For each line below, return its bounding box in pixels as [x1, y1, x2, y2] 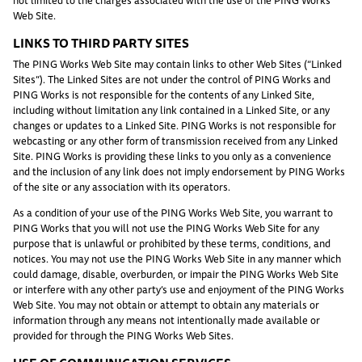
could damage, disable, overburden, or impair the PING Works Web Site [13, 265, 339, 282]
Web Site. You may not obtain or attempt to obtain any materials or [13, 296, 319, 313]
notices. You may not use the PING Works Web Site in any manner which [13, 250, 341, 267]
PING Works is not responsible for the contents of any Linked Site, [13, 86, 314, 103]
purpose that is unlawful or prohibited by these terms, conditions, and [13, 234, 330, 251]
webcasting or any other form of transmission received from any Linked [13, 132, 338, 149]
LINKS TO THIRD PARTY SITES [13, 32, 189, 53]
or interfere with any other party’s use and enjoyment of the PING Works [13, 280, 344, 297]
